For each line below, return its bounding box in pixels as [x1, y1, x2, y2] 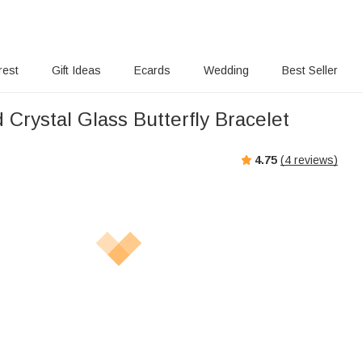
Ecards [134, 64, 170, 77]
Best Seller [282, 64, 338, 77]
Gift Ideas [52, 64, 101, 77]
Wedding [204, 64, 249, 77]
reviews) [291, 153, 338, 166]
